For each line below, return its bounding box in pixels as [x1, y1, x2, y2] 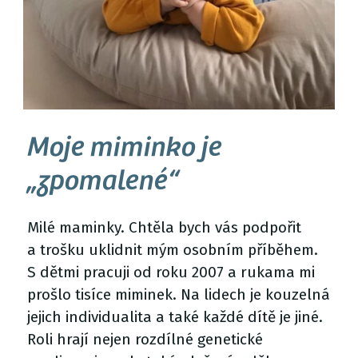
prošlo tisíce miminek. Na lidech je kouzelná [27, 285, 331, 304]
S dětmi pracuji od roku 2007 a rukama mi [27, 263, 316, 282]
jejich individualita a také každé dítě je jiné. [27, 308, 324, 327]
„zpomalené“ [27, 169, 180, 198]
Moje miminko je [27, 136, 223, 165]
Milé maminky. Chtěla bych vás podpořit [27, 218, 302, 237]
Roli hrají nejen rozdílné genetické [27, 330, 264, 349]
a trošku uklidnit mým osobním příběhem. [27, 241, 319, 260]
